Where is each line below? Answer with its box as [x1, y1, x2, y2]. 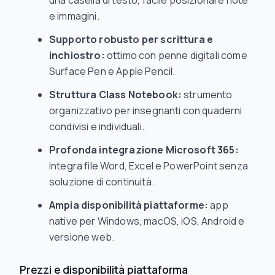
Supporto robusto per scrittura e [49, 33, 214, 46]
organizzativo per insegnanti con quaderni [49, 104, 242, 117]
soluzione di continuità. [49, 175, 154, 188]
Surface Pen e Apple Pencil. [49, 64, 176, 78]
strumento [182, 88, 233, 101]
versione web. [49, 230, 115, 244]
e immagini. [49, 9, 99, 23]
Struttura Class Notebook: [49, 88, 182, 101]
